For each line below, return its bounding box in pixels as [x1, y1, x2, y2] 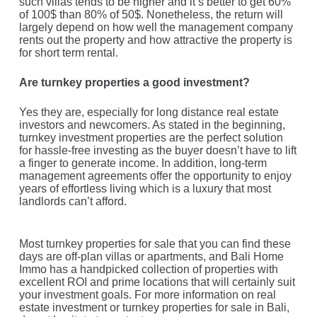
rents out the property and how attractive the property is [18, 34, 292, 46]
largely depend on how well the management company [18, 21, 293, 33]
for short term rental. [18, 47, 118, 59]
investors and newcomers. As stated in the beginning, [18, 119, 285, 131]
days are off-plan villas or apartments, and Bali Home [18, 250, 284, 263]
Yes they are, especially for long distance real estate [18, 106, 279, 118]
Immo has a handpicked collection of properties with [18, 263, 278, 275]
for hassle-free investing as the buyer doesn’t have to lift [18, 144, 296, 156]
